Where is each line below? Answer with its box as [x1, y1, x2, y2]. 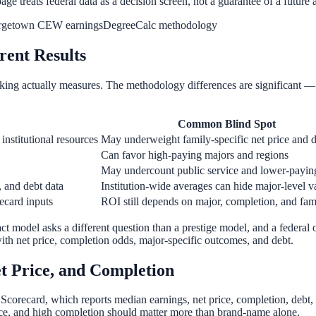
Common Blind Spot [178, 117, 276, 130]
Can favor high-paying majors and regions [101, 148, 288, 161]
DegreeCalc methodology [103, 18, 217, 31]
